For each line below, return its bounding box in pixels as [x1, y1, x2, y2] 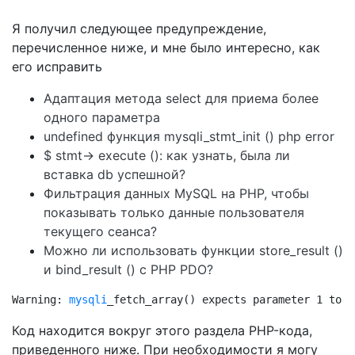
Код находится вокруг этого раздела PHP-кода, [12, 323, 312, 338]
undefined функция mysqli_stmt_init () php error [44, 128, 334, 144]
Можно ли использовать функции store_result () [44, 242, 343, 258]
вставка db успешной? [44, 166, 185, 182]
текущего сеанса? [44, 223, 157, 239]
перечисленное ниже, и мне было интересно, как [12, 40, 320, 55]
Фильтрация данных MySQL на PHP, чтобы [44, 185, 309, 201]
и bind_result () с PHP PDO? [44, 261, 213, 277]
